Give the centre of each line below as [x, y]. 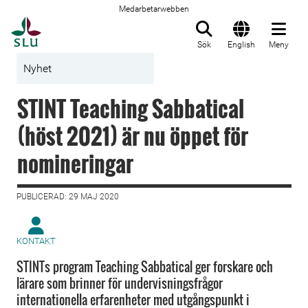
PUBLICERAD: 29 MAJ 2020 [68, 197]
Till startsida [75, 24]
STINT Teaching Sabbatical [131, 108]
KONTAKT [36, 241]
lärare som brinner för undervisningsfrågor [120, 283]
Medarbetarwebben [154, 9]
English [241, 45]
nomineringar [75, 163]
